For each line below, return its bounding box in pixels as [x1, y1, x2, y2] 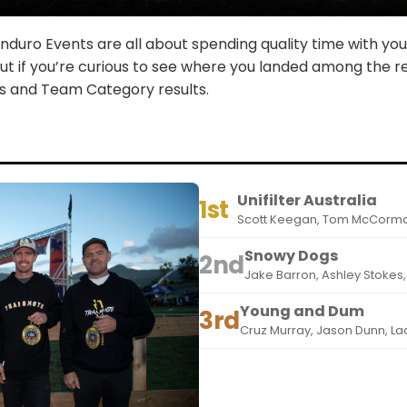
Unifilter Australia [237, 190, 378, 212]
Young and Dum [239, 301, 364, 323]
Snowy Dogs [243, 245, 338, 267]
